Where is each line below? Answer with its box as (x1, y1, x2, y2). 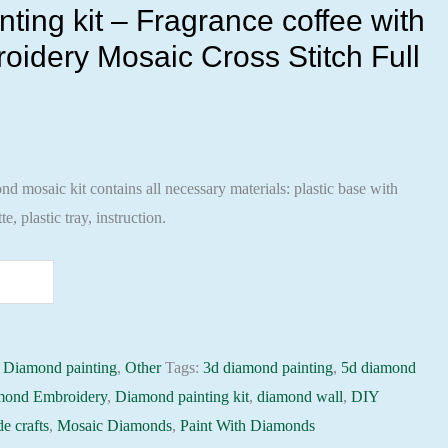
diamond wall (257, 388, 344, 405)
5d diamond (341, 359, 417, 376)
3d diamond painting (203, 359, 334, 376)
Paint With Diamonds (180, 417, 316, 434)
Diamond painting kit (115, 388, 250, 405)
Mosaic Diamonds (57, 417, 173, 434)
